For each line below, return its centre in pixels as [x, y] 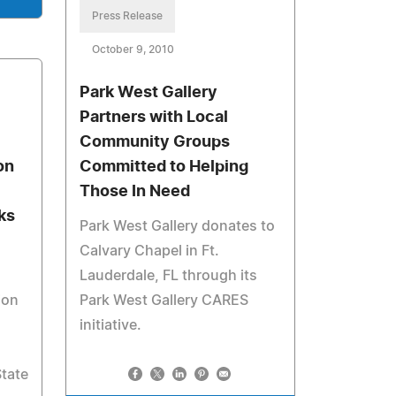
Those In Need [135, 192]
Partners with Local [154, 118]
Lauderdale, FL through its [169, 276]
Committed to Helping [164, 167]
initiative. [111, 325]
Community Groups [155, 142]
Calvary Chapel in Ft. [150, 251]
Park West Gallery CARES [164, 301]
